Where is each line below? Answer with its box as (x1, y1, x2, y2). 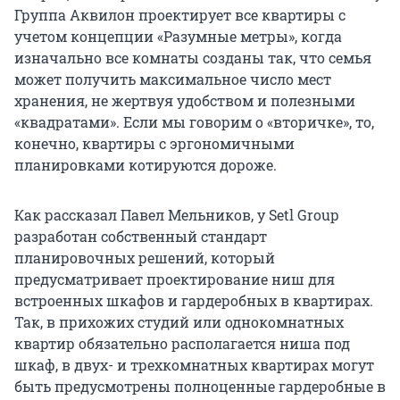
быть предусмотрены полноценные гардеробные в (14, 377, 386, 396)
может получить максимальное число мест (14, 70, 331, 89)
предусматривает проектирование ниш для (14, 270, 335, 289)
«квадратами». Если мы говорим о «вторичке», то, (14, 112, 374, 132)
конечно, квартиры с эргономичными (14, 134, 295, 154)
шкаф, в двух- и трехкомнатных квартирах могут (14, 355, 374, 375)
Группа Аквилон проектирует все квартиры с (14, 5, 346, 25)
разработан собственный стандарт (14, 227, 267, 246)
